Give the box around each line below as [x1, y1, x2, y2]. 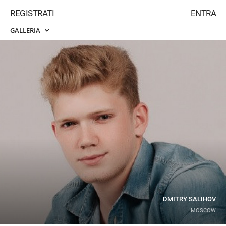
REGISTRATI [10, 8, 54, 18]
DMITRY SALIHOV [163, 195, 216, 203]
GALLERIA [10, 26, 42, 35]
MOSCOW [191, 207, 216, 214]
